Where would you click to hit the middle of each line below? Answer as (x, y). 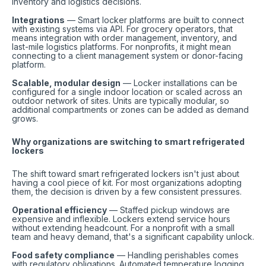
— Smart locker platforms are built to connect (154, 20)
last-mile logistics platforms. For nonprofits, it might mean (121, 47)
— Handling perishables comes (177, 255)
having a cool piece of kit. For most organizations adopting (127, 183)
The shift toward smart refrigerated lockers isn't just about (126, 174)
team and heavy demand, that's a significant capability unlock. (133, 237)
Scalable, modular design (66, 83)
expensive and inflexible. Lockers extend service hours (121, 219)
